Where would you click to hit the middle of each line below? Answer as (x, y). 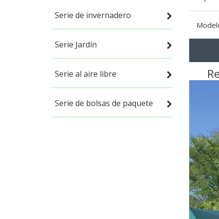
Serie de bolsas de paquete (104, 103)
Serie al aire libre (86, 74)
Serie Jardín (76, 44)
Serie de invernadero (93, 15)
